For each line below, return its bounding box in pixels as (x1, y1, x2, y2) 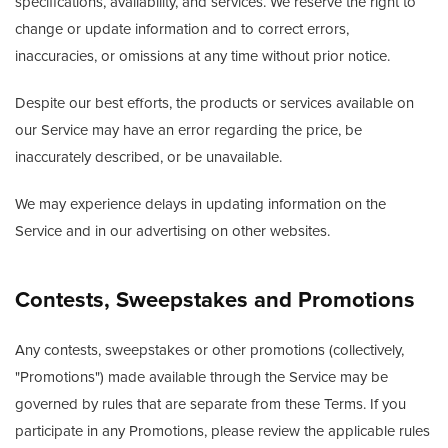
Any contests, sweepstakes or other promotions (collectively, (15, 341, 404, 359)
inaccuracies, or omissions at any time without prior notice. (15, 47, 390, 65)
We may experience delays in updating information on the (15, 195, 386, 213)
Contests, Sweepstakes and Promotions (15, 287, 415, 314)
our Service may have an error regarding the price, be (15, 121, 362, 139)
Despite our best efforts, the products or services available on (15, 94, 414, 112)
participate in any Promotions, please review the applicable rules (15, 422, 430, 440)
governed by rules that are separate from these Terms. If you (15, 395, 406, 413)
